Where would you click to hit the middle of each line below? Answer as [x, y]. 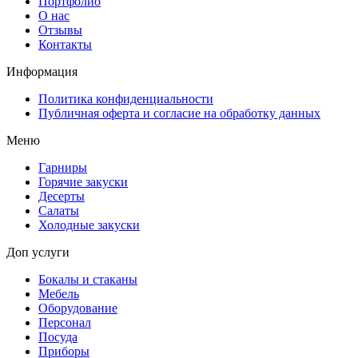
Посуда [58, 336]
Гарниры [63, 167]
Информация [42, 71]
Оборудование [78, 308]
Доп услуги [38, 252]
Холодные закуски [89, 225]
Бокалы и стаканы [88, 279]
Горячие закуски [83, 181]
